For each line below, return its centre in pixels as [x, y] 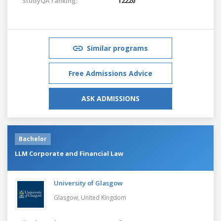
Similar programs [117, 48]
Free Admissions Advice [110, 73]
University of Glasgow [88, 183]
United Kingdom [104, 197]
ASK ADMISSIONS [110, 98]
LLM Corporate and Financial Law [69, 153]
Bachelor [33, 139]
